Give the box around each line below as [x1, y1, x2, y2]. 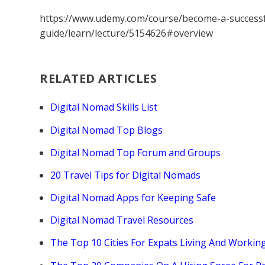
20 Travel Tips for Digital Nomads [50, 168, 201, 182]
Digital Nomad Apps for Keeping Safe [50, 191, 216, 205]
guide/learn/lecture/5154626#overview [40, 26, 214, 40]
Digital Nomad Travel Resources [50, 214, 194, 227]
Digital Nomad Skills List [50, 101, 158, 114]
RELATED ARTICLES [40, 70, 157, 87]
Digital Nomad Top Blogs [50, 123, 163, 137]
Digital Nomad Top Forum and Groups [50, 146, 221, 159]
